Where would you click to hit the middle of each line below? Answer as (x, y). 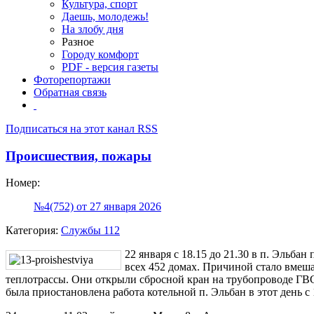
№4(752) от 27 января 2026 (97, 207)
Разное (78, 42)
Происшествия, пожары (78, 156)
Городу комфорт (100, 54)
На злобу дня (93, 29)
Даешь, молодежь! (105, 16)
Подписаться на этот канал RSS (82, 129)
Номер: (23, 183)
